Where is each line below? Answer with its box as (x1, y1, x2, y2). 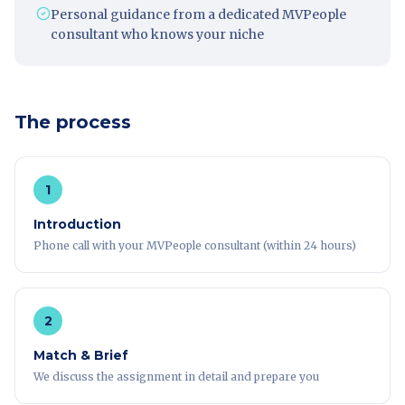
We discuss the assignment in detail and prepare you (33, 370, 319, 383)
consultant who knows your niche (51, 26, 264, 42)
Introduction (33, 216, 121, 232)
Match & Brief (33, 347, 128, 363)
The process (14, 111, 131, 133)
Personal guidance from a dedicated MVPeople (51, 6, 346, 23)
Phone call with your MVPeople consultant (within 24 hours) (33, 239, 356, 252)
